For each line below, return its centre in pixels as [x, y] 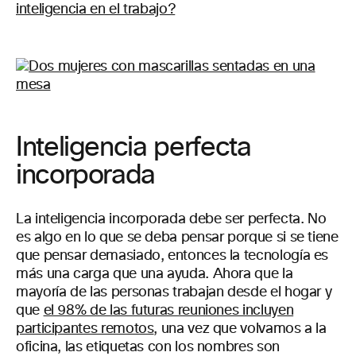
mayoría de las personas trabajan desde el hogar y [174, 292]
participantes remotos [85, 329]
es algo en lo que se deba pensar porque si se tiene [177, 238]
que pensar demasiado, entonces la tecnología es [172, 256]
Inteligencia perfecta [133, 148]
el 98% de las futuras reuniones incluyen [168, 311]
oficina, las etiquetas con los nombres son [148, 347]
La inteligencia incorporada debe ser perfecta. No [171, 219]
